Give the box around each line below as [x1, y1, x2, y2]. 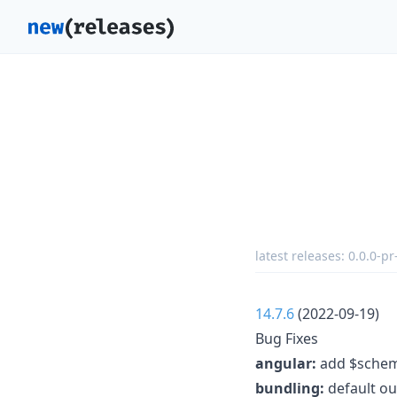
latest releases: [255, 246, 348, 264]
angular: [255, 353, 316, 373]
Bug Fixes [255, 328, 318, 348]
